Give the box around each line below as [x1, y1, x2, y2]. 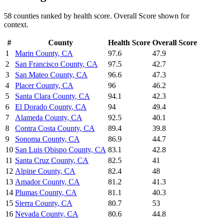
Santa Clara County [15, 92, 75, 101]
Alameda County [15, 113, 67, 122]
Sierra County [15, 199, 57, 208]
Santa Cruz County [15, 156, 73, 165]
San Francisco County [15, 60, 83, 69]
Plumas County [15, 188, 62, 197]
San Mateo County [15, 71, 73, 79]
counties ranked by [12, 12, 73, 20]
